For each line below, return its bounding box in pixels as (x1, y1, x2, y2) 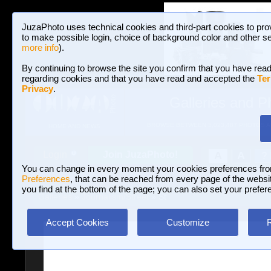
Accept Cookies (46, 217, 109, 227)
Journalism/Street (81, 192, 149, 201)
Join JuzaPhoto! (103, 149, 178, 160)
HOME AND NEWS (48, 123, 100, 130)
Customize (166, 217, 209, 227)
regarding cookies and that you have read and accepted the (22, 73, 257, 83)
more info (22, 42, 59, 53)
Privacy (22, 83, 53, 94)
